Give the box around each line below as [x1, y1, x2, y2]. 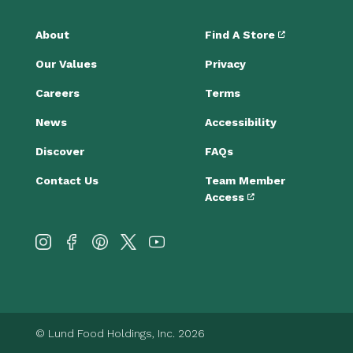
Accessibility [204, 116, 277, 128]
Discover [35, 145, 84, 158]
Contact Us [35, 174, 98, 187]
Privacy [204, 58, 246, 70]
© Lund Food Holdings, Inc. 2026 [35, 327, 205, 340]
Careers [35, 87, 80, 99]
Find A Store [204, 28, 278, 41]
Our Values [35, 58, 97, 70]
